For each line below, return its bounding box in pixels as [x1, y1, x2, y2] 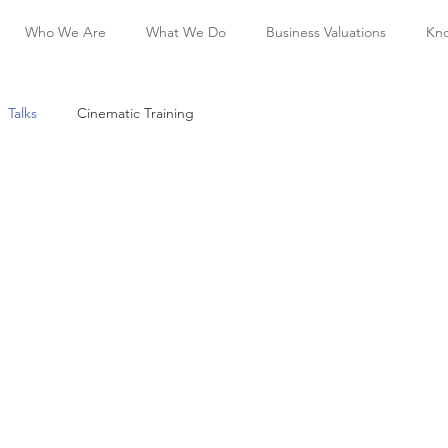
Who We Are [25, 23, 106, 41]
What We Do [146, 23, 226, 41]
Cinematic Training [77, 103, 194, 122]
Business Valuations [266, 23, 386, 41]
